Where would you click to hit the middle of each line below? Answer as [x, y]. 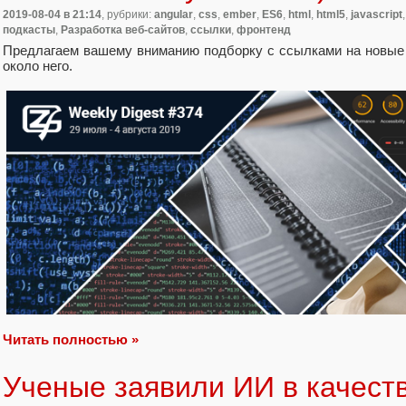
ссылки [211, 29]
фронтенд [264, 29]
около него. [38, 65]
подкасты [29, 29]
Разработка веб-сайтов [123, 29]
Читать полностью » [71, 339]
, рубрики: [128, 14]
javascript [377, 14]
